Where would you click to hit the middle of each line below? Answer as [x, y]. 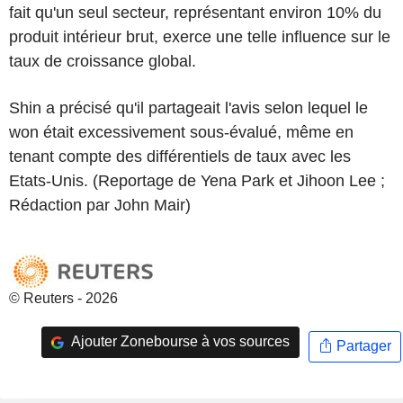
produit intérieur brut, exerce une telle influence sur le [200, 36]
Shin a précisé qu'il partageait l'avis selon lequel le [188, 107]
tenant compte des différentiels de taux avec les [180, 156]
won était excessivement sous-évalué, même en [181, 132]
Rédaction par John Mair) [100, 205]
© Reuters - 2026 [63, 298]
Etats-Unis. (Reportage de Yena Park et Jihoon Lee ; [197, 180]
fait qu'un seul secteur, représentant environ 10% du [195, 12]
